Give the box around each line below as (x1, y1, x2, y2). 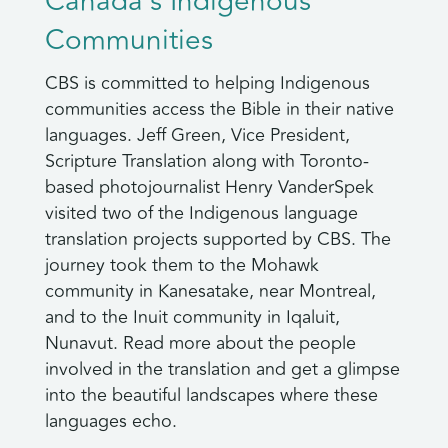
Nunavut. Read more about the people (44, 329, 356, 358)
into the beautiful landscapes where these (44, 381, 378, 410)
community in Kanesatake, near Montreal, (44, 277, 376, 306)
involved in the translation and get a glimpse (44, 355, 400, 384)
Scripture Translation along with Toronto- (44, 147, 369, 176)
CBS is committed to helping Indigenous (44, 69, 370, 98)
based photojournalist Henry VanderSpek (44, 173, 374, 202)
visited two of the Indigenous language (44, 199, 358, 228)
